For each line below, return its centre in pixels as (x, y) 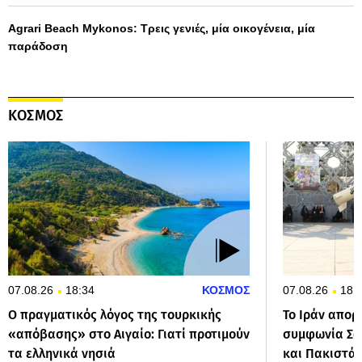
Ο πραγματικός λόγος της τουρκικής (115, 315)
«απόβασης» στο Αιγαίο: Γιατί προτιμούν (129, 335)
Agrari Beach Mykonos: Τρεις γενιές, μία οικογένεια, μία (162, 29)
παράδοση (38, 46)
